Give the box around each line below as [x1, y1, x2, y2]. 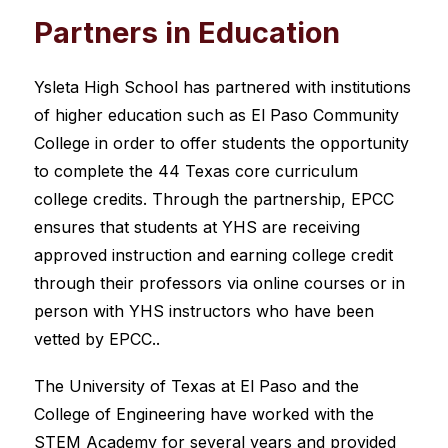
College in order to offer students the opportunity [33, 133, 409, 153]
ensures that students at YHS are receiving [33, 217, 360, 237]
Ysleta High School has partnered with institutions [33, 77, 411, 97]
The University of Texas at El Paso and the [33, 376, 359, 396]
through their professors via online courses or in [33, 273, 405, 293]
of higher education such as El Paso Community [33, 105, 399, 125]
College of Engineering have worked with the [33, 404, 374, 424]
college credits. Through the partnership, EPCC [33, 189, 394, 209]
